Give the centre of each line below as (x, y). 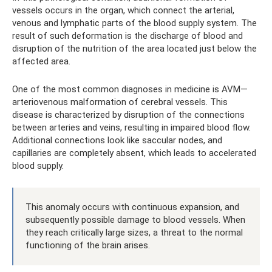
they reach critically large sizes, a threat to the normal (134, 232)
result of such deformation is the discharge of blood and (127, 36)
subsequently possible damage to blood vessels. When (135, 219)
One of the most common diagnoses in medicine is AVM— (130, 89)
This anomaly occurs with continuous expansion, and (132, 207)
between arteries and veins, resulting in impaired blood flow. (131, 127)
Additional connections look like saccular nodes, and (117, 140)
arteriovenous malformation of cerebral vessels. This (120, 102)
